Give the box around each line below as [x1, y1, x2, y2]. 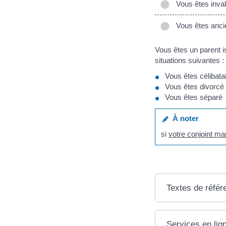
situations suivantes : [155, 55, 224, 65]
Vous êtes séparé [165, 93, 222, 102]
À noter [168, 114, 199, 123]
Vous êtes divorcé [165, 82, 224, 91]
